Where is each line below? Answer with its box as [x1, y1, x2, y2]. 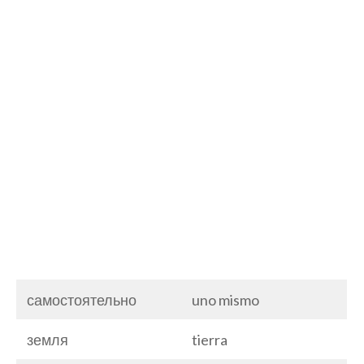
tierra [192, 330, 227, 349]
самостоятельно [27, 290, 136, 309]
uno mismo [192, 290, 259, 309]
